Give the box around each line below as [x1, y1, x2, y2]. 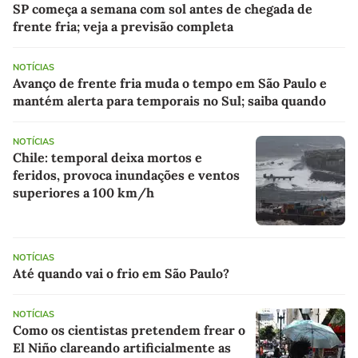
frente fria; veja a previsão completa [13, 18, 233, 35]
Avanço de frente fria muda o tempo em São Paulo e [13, 75, 327, 92]
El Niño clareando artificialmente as [13, 340, 231, 356]
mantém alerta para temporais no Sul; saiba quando [13, 93, 326, 109]
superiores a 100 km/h [13, 185, 154, 201]
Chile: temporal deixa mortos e [13, 149, 202, 166]
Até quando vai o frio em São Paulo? [13, 265, 229, 282]
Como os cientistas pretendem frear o [13, 322, 245, 339]
